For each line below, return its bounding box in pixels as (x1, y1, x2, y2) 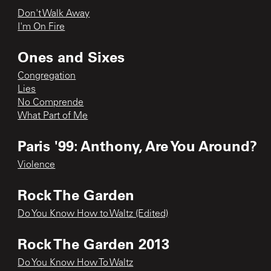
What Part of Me (18, 111, 88, 121)
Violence (18, 160, 56, 170)
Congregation (18, 71, 76, 81)
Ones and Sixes (18, 47, 125, 66)
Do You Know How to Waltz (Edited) (18, 209, 169, 219)
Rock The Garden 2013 (18, 233, 170, 253)
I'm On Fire (18, 22, 65, 32)
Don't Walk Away (18, 8, 90, 19)
